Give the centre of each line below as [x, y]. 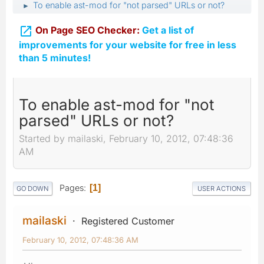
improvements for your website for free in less [128, 44]
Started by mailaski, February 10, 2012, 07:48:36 [126, 139]
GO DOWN [33, 188]
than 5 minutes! [55, 57]
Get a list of [167, 30]
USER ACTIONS [222, 188]
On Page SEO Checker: [88, 30]
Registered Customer [128, 221]
